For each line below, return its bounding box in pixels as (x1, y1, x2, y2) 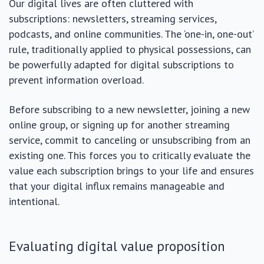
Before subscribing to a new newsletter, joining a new (9, 102, 250, 116)
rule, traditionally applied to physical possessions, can (9, 42, 251, 56)
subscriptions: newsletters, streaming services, (9, 11, 216, 25)
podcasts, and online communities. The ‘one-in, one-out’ (9, 27, 253, 41)
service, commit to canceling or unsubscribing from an (9, 133, 250, 147)
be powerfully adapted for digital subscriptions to (9, 57, 234, 71)
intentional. (9, 194, 60, 208)
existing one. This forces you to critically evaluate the (9, 148, 250, 162)
